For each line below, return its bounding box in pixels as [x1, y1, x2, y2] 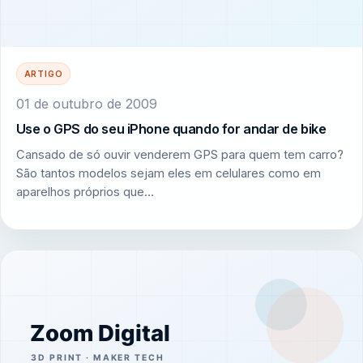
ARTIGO [23, 68, 63, 79]
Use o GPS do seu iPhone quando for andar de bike [15, 121, 327, 138]
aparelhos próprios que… [15, 184, 154, 199]
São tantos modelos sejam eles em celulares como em [15, 165, 321, 181]
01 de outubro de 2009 [15, 95, 157, 112]
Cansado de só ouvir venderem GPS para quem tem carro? [15, 147, 344, 162]
